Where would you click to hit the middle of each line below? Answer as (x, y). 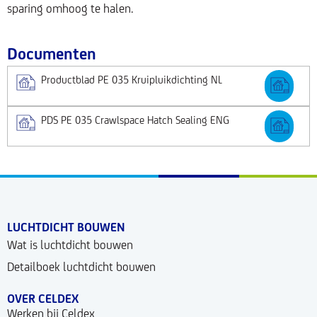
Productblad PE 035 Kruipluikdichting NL (131, 79)
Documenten (52, 53)
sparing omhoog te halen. (70, 9)
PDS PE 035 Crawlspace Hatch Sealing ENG (135, 120)
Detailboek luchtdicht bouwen (81, 266)
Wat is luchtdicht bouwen (70, 244)
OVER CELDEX (43, 298)
